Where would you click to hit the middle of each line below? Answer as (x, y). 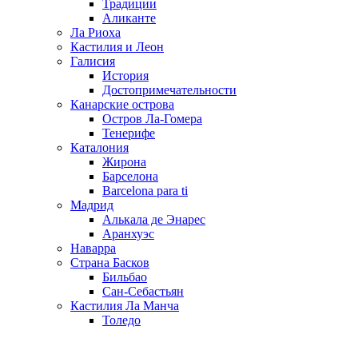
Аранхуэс (128, 233)
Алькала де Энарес (154, 219)
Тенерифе (129, 133)
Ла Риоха (95, 32)
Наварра (93, 248)
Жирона (124, 161)
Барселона (130, 176)
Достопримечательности (169, 89)
